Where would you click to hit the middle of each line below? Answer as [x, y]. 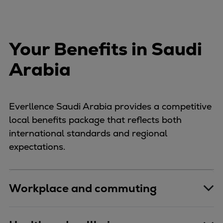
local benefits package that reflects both [95, 119]
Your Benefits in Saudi [106, 49]
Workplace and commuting [83, 188]
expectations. [37, 146]
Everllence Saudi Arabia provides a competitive [110, 106]
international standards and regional [88, 133]
